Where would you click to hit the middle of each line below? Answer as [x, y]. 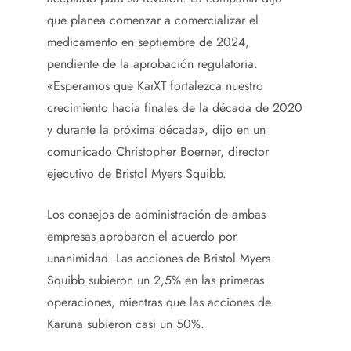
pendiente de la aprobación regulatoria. [152, 64]
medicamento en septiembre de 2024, [148, 42]
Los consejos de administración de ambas [156, 215]
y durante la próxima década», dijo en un [156, 130]
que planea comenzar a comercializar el [153, 20]
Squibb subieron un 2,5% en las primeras [156, 280]
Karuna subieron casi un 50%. [126, 324]
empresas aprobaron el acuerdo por [142, 237]
